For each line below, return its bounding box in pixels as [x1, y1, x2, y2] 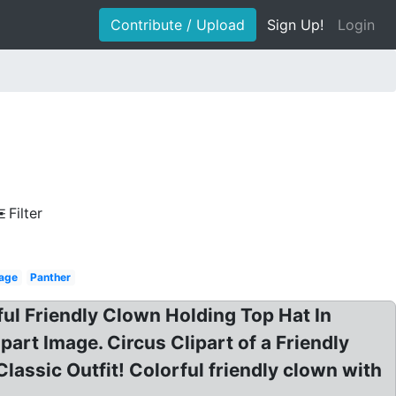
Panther [30, 270, 72, 284]
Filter [9, 204, 42, 222]
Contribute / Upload [110, 16, 245, 34]
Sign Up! [267, 16, 324, 34]
